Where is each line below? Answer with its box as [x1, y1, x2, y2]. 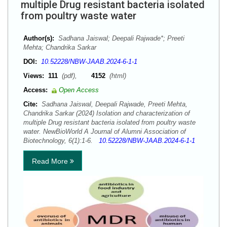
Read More [31, 157, 70, 165]
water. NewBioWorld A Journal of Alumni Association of [23, 128, 186, 135]
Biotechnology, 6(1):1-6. [23, 137, 99, 144]
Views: [23, 72, 44, 80]
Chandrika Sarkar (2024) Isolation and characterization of [23, 109, 190, 117]
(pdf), [60, 72, 91, 80]
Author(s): [23, 34, 54, 42]
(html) [107, 72, 126, 80]
